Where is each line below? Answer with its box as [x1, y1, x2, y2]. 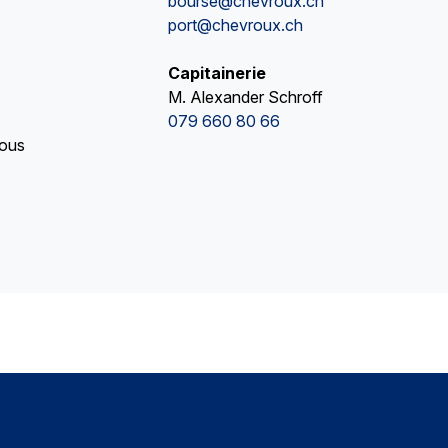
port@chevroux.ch [167, 15, 303, 36]
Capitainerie [167, 63, 266, 84]
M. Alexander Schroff [167, 87, 323, 108]
